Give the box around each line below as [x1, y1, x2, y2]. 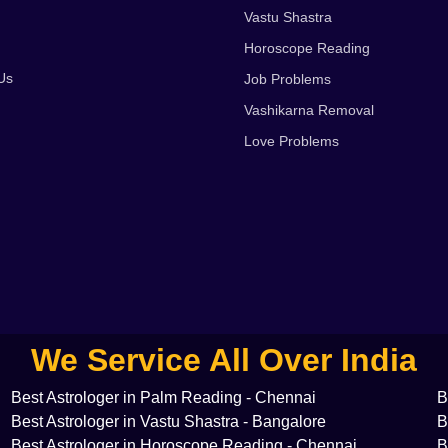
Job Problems [244, 71, 331, 88]
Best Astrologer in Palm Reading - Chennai [10, 388, 316, 406]
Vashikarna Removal [244, 102, 374, 119]
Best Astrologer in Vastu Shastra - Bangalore [10, 412, 326, 430]
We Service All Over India [31, 341, 417, 378]
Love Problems [244, 133, 339, 150]
